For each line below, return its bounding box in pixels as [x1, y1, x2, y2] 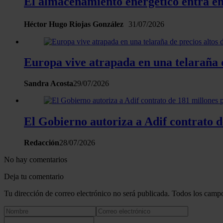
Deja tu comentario [4, 172, 64, 181]
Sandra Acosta [24, 79, 73, 88]
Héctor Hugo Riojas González [24, 19, 128, 28]
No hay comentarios [4, 155, 67, 164]
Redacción [24, 138, 59, 147]
